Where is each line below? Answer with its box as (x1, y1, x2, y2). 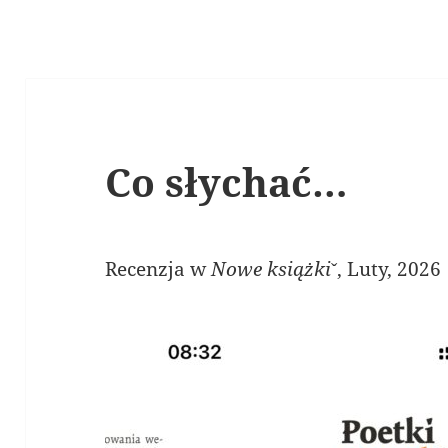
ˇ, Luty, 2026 (331, 256, 442, 283)
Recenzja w (105, 256, 212, 283)
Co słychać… (105, 155, 349, 209)
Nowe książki (211, 256, 332, 283)
